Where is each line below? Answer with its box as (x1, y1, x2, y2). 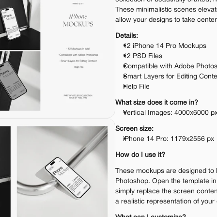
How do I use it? (115, 152, 165, 158)
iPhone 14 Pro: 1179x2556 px (123, 136, 214, 142)
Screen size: (115, 126, 154, 132)
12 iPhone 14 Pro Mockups (123, 43, 206, 49)
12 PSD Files (123, 53, 162, 60)
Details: (115, 33, 138, 39)
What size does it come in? (115, 100, 198, 106)
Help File (123, 84, 150, 90)
